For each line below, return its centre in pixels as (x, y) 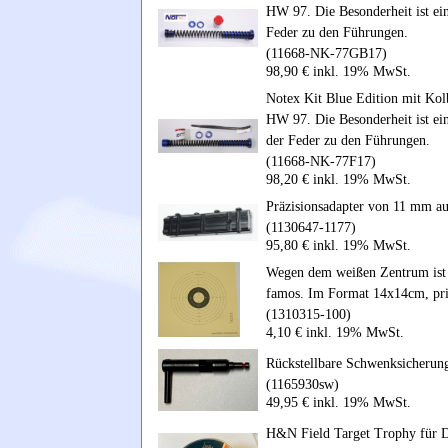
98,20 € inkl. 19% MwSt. (338, 179)
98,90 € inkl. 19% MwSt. (338, 71)
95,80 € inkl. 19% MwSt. (338, 245)
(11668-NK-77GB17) (326, 53)
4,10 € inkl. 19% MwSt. (335, 332)
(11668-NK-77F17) (321, 161)
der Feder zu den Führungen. (348, 140)
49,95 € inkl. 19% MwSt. (338, 402)
